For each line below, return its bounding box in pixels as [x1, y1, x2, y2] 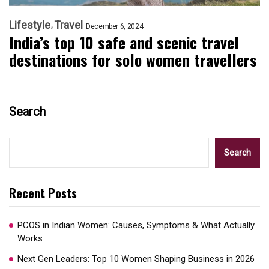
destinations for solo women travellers [9, 48, 257, 72]
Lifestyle [9, 19, 50, 32]
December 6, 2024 [86, 22, 144, 31]
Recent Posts [9, 184, 77, 202]
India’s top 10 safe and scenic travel [9, 31, 239, 55]
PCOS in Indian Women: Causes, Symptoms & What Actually [17, 220, 255, 231]
